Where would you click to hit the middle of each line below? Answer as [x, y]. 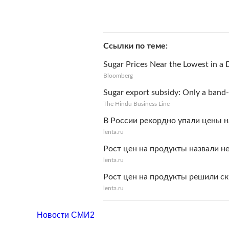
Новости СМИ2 [66, 215]
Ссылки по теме [134, 46]
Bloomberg [118, 76]
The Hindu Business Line [136, 104]
